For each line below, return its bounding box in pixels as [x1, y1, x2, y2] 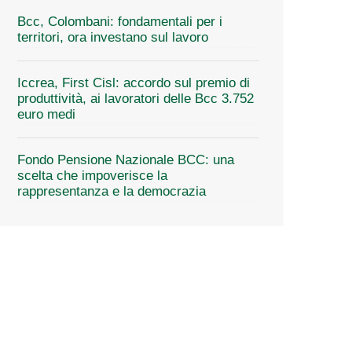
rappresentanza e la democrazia [17, 183, 206, 199]
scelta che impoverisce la [17, 167, 167, 183]
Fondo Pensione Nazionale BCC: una [17, 152, 234, 167]
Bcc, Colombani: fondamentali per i [17, 13, 222, 29]
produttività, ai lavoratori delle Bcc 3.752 [17, 90, 254, 106]
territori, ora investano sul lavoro [17, 29, 208, 45]
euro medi [17, 106, 75, 122]
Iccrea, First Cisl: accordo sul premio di [17, 75, 250, 90]
